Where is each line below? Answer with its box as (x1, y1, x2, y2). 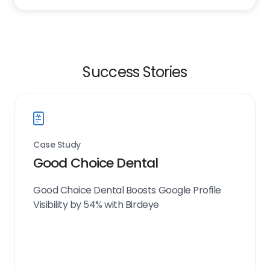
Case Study (33, 139, 81, 151)
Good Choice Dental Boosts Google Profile (33, 183, 221, 197)
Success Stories (83, 62, 187, 82)
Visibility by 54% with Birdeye (33, 198, 159, 212)
